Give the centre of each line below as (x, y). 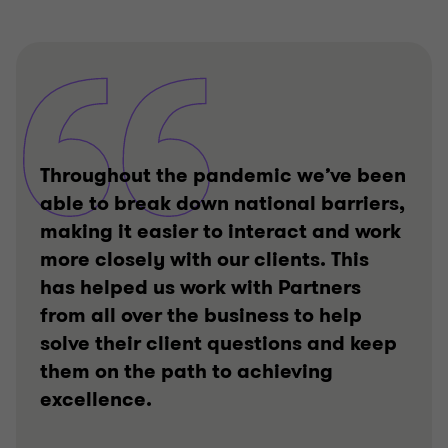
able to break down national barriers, (222, 204)
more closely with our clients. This (204, 260)
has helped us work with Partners (200, 288)
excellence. (96, 400)
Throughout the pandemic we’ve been (223, 176)
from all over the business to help (201, 316)
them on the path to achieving (186, 372)
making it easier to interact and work (220, 232)
